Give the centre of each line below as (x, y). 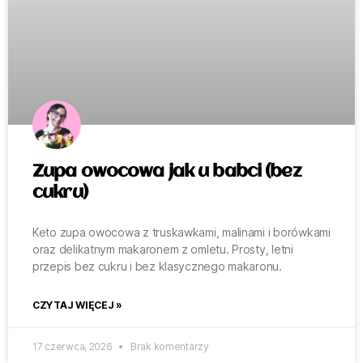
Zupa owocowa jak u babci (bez (167, 172)
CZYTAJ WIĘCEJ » (77, 305)
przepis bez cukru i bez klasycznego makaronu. (157, 267)
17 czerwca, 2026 (74, 347)
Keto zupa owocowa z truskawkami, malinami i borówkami (181, 233)
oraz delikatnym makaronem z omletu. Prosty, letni (163, 250)
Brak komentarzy (169, 347)
